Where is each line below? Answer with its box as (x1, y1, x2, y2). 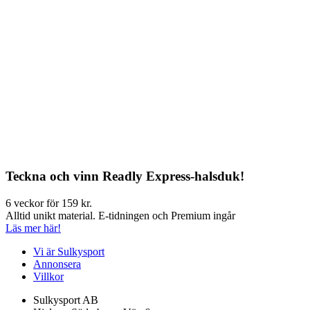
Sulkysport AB (33, 293, 98, 306)
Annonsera (33, 257, 81, 270)
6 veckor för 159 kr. (6, 197, 92, 209)
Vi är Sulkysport (33, 245, 104, 257)
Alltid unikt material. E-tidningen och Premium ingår (6, 209, 235, 221)
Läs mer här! (6, 221, 61, 234)
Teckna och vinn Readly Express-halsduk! (6, 169, 244, 184)
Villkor (33, 270, 64, 282)
